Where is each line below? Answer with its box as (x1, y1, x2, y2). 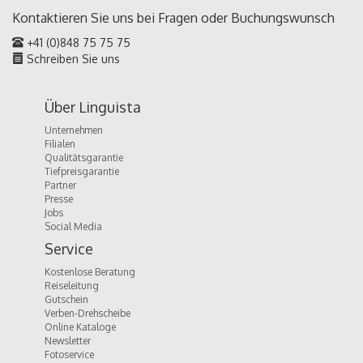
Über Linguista (45, 97, 141, 116)
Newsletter (45, 334, 91, 347)
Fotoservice (45, 348, 94, 361)
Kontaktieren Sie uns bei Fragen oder (12, 9, 231, 26)
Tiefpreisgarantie (45, 164, 119, 177)
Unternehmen (45, 123, 103, 136)
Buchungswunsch (231, 9, 335, 26)
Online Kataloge (45, 320, 116, 333)
